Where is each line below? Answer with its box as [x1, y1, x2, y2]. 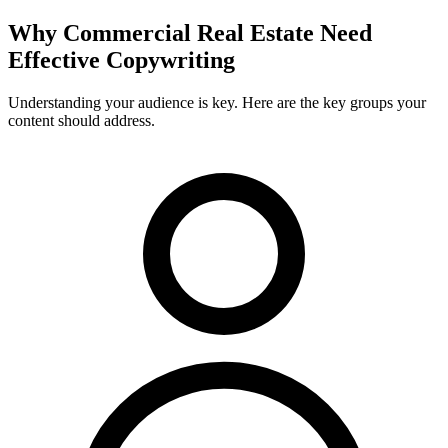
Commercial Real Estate [63, 19, 314, 46]
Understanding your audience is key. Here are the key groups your [8, 93, 426, 111]
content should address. [8, 111, 155, 129]
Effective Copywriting [8, 46, 235, 73]
